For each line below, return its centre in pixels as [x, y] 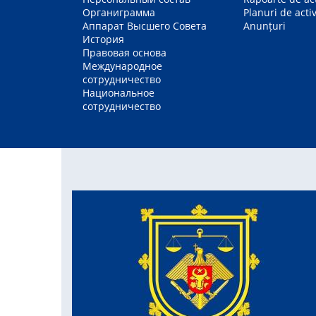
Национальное [119, 92]
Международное [122, 66]
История [103, 39]
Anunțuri [265, 25]
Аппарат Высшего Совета [145, 25]
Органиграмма [119, 12]
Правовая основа [124, 52]
